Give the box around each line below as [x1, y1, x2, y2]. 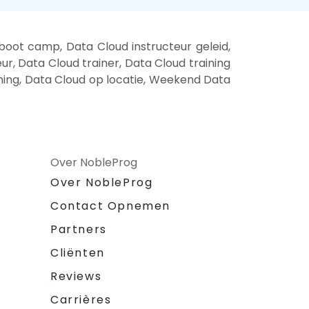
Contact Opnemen [50, 198, 170, 215]
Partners [50, 221, 107, 238]
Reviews [50, 268, 102, 285]
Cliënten [50, 245, 105, 261]
